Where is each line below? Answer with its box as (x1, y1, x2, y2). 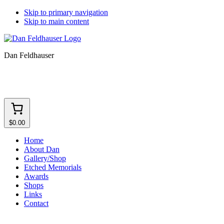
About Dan (24, 145, 59, 153)
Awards (24, 172, 48, 180)
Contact (24, 199, 48, 207)
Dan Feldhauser (4, 51, 54, 59)
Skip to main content (24, 17, 89, 25)
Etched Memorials (24, 163, 81, 171)
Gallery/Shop (24, 154, 66, 162)
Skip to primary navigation (24, 8, 108, 16)
